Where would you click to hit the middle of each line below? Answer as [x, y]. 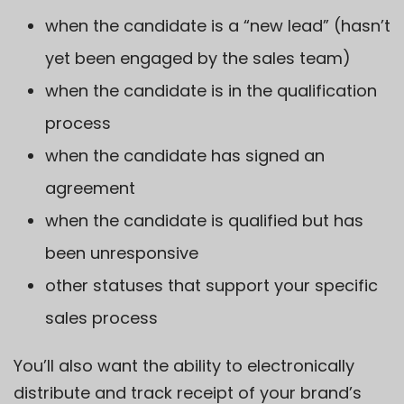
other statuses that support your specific [211, 285]
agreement [90, 188]
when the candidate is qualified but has [204, 220]
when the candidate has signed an [185, 155]
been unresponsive [122, 252]
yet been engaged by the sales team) [198, 58]
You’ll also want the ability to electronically [184, 365]
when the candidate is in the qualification [211, 90]
